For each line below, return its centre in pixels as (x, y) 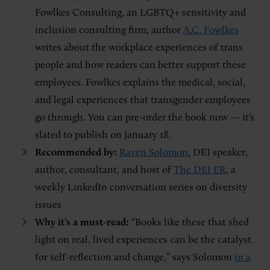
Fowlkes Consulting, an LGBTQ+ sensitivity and (140, 13)
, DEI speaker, (218, 153)
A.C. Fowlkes (211, 30)
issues (48, 205)
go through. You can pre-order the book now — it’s (145, 118)
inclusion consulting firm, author (109, 30)
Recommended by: (77, 153)
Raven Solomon (154, 153)
